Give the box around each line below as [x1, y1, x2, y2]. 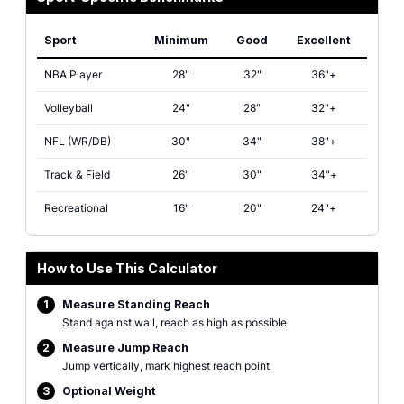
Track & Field [44, 168, 110, 181]
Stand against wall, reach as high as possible [62, 316, 287, 329]
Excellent [297, 33, 351, 47]
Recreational [44, 201, 108, 215]
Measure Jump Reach [62, 341, 188, 354]
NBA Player [44, 68, 102, 81]
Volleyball [44, 101, 93, 115]
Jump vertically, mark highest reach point [62, 359, 270, 372]
